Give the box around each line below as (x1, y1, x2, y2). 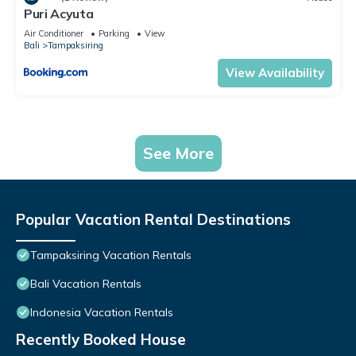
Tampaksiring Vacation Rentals (30, 248, 192, 263)
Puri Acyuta (24, 6, 94, 22)
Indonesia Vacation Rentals (30, 305, 173, 320)
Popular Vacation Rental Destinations (16, 210, 291, 230)
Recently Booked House (16, 330, 186, 350)
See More (142, 143, 214, 164)
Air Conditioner (24, 28, 83, 40)
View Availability (226, 65, 324, 81)
